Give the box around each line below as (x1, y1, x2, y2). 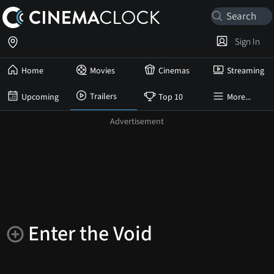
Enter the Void (28, 219, 152, 249)
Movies (90, 65, 115, 77)
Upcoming (21, 91, 59, 103)
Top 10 (158, 91, 183, 103)
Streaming (227, 65, 264, 77)
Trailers (90, 91, 117, 103)
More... (227, 91, 251, 103)
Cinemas (158, 65, 190, 77)
